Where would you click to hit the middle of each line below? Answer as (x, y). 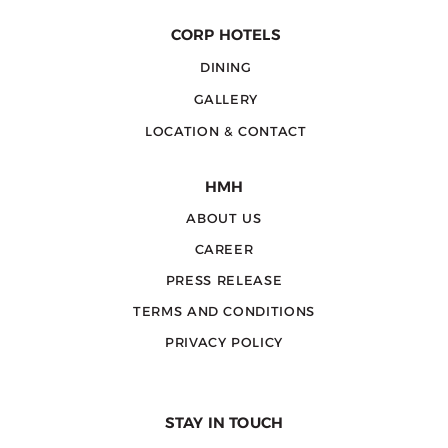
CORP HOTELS (226, 35)
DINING (225, 67)
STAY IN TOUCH (224, 422)
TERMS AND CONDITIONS (223, 310)
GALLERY (226, 99)
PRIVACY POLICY (224, 341)
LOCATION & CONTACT (225, 131)
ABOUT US (224, 217)
